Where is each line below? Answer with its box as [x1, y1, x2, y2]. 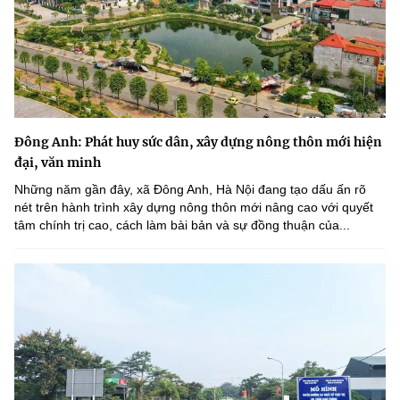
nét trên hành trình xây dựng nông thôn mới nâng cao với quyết [14, 200, 373, 215]
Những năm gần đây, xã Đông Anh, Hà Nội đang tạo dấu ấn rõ [14, 182, 366, 197]
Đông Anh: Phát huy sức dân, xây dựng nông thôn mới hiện [14, 134, 382, 151]
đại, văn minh [14, 154, 101, 171]
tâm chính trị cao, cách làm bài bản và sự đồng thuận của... [14, 218, 350, 233]
